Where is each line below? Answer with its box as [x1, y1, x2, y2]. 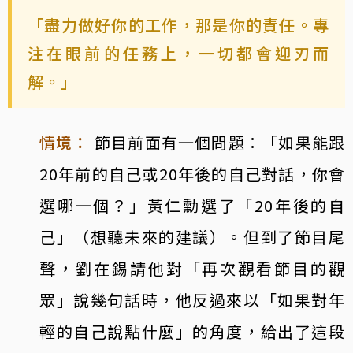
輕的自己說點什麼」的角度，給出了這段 [39, 319, 345, 343]
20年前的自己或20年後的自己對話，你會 [39, 162, 345, 185]
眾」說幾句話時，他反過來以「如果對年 [39, 288, 345, 311]
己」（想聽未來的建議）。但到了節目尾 [39, 225, 345, 248]
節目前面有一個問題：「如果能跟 [94, 130, 346, 154]
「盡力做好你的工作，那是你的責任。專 [28, 13, 329, 36]
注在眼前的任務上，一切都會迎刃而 [28, 41, 329, 65]
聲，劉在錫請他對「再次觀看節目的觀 [39, 256, 345, 280]
